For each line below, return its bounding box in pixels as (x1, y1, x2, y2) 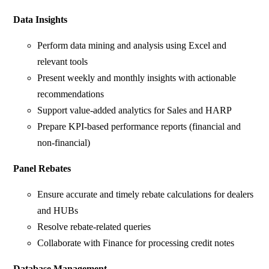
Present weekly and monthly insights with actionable (37, 73, 237, 83)
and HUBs (37, 205, 79, 216)
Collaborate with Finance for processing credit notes (37, 238, 235, 249)
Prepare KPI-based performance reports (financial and (37, 121, 241, 132)
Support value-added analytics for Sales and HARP (37, 105, 232, 116)
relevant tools (37, 56, 88, 67)
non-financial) (37, 138, 91, 148)
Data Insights (13, 14, 68, 25)
